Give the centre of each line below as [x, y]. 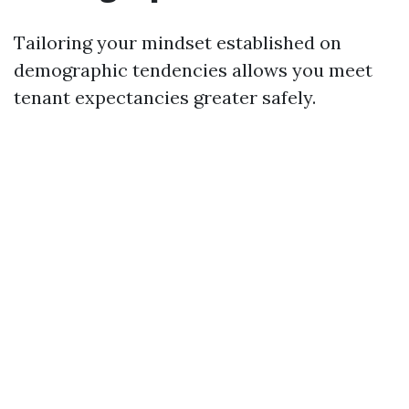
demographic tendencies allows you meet [193, 70]
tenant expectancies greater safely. [165, 97]
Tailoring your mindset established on [178, 42]
